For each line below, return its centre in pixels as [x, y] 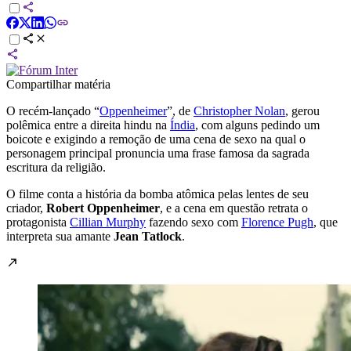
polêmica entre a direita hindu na [88, 125]
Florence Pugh [277, 222]
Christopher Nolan [239, 110]
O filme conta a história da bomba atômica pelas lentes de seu [157, 194]
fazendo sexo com [194, 222]
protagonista [38, 222]
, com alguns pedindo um [257, 125]
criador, [26, 208]
